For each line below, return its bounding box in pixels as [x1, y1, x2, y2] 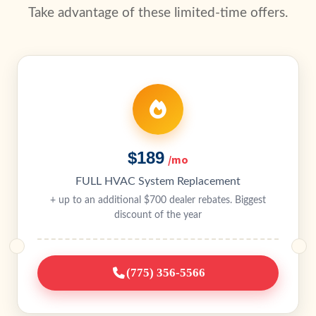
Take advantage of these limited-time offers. [28, 6, 288, 20]
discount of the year [114, 210, 202, 220]
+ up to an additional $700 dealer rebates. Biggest [50, 195, 266, 205]
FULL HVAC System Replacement [75, 176, 241, 187]
